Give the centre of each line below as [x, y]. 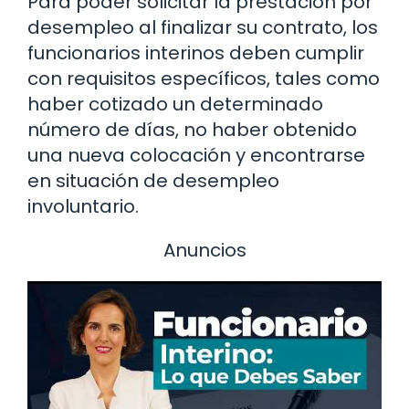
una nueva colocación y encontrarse [196, 156]
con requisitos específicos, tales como [204, 79]
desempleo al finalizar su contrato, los [203, 28]
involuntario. [83, 207]
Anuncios [204, 251]
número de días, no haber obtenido [192, 130]
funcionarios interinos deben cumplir [196, 53]
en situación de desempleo [153, 181]
